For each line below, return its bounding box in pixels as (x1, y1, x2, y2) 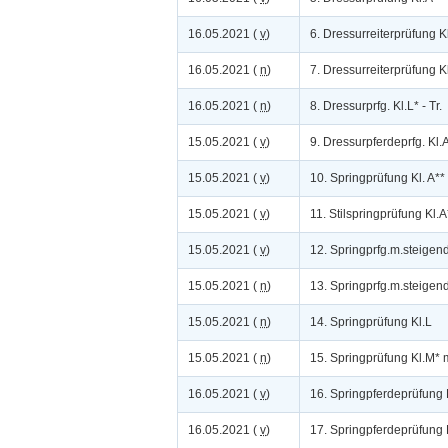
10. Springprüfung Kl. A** (310, 171, 445, 185)
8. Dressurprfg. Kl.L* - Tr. (310, 99, 442, 113)
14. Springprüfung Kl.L (310, 315, 432, 329)
